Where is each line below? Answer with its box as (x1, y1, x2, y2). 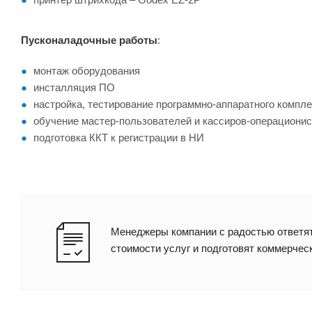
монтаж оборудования (33, 65, 140, 77)
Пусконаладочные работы (21, 34, 157, 46)
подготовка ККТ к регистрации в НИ (33, 132, 204, 143)
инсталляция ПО (33, 81, 115, 93)
